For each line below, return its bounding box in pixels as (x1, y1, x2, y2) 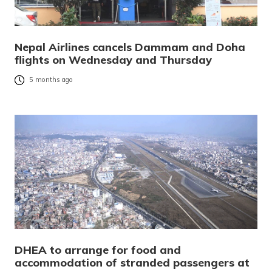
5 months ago (29, 75, 73, 84)
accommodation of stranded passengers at (15, 255, 250, 270)
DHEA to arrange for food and (15, 242, 181, 257)
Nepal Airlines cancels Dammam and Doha (15, 39, 245, 54)
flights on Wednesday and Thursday (15, 52, 212, 67)
